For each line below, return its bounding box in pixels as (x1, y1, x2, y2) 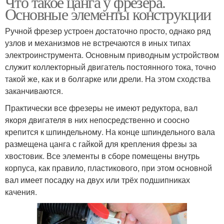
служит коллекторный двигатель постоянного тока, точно (5, 61, 216, 73)
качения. (5, 186, 37, 198)
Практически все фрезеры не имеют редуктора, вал (5, 102, 197, 114)
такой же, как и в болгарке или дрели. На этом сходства (5, 73, 210, 85)
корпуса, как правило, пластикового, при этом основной (5, 162, 212, 174)
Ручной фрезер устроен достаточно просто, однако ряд (5, 25, 210, 37)
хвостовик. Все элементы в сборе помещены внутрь (5, 150, 199, 162)
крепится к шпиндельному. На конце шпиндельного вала (5, 126, 215, 138)
